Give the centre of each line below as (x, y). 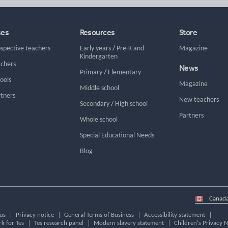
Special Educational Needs (117, 135)
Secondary (94, 104)
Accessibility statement (175, 215)
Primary (91, 72)
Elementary (124, 72)
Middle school (99, 88)
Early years (95, 48)
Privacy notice (35, 215)
